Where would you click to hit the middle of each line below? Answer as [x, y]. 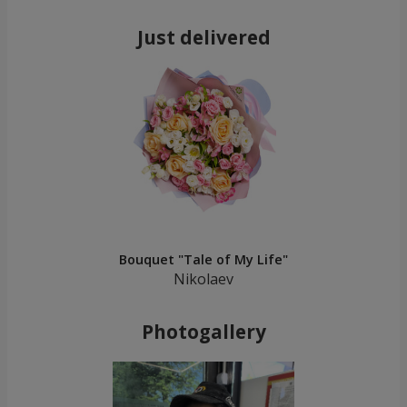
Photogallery [203, 332]
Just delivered [203, 38]
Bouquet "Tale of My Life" [203, 260]
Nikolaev [203, 279]
